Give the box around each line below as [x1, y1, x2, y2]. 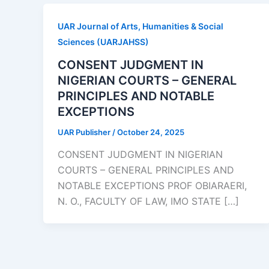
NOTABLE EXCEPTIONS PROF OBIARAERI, [58, 180, 247, 192]
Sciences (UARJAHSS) [58, 37, 149, 47]
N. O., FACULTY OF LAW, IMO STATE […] [58, 195, 239, 208]
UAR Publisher [58, 127, 112, 137]
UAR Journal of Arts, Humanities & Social [58, 21, 223, 31]
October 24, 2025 [117, 127, 184, 137]
